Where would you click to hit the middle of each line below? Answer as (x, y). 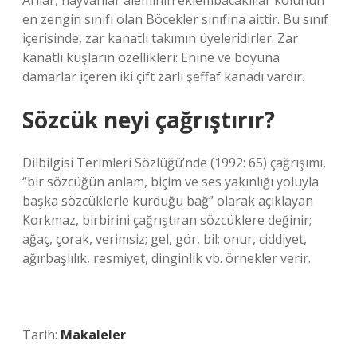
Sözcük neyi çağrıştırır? (149, 120)
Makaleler (93, 335)
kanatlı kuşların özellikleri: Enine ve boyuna (151, 57)
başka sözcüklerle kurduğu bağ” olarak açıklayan (168, 201)
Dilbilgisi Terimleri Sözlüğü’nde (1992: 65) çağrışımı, (174, 163)
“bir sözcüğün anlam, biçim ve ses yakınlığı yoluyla (171, 182)
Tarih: (41, 335)
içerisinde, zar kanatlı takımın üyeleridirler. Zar (160, 38)
